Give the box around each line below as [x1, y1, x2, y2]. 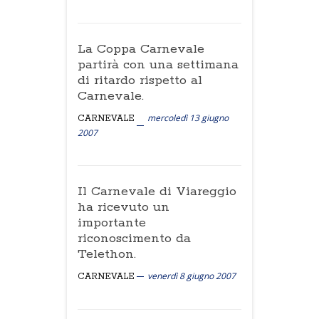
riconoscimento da [78, 231, 191, 246]
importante [78, 215, 146, 231]
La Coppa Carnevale [78, 41, 204, 57]
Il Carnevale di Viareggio [78, 184, 236, 199]
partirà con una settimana [78, 57, 239, 73]
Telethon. [78, 246, 136, 262]
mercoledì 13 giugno [147, 112, 229, 124]
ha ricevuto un [78, 199, 169, 215]
